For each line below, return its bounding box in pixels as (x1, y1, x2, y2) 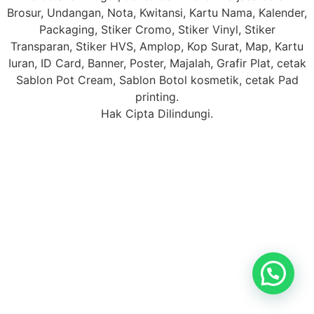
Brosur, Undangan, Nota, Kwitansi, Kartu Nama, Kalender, (7, 6, 307, 20)
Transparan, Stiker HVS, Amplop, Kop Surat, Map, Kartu (11, 39, 303, 53)
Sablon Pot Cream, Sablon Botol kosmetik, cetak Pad (15, 73, 299, 87)
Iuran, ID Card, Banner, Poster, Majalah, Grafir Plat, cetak (8, 56, 306, 70)
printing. (135, 90, 179, 104)
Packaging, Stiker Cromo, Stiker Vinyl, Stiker (39, 22, 275, 36)
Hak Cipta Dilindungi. (101, 107, 213, 121)
